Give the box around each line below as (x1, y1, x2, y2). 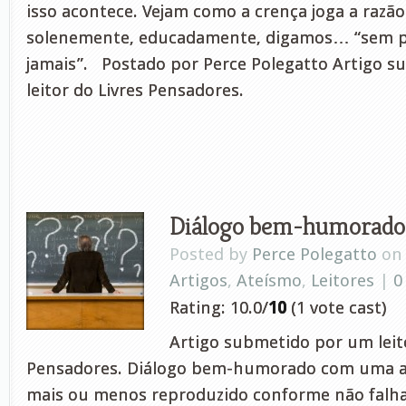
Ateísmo (237, 270, 302, 291)
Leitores (311, 270, 374, 291)
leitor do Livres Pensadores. (26, 80, 244, 101)
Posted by (169, 244, 252, 265)
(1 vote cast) (286, 297, 386, 318)
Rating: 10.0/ (169, 297, 268, 318)
